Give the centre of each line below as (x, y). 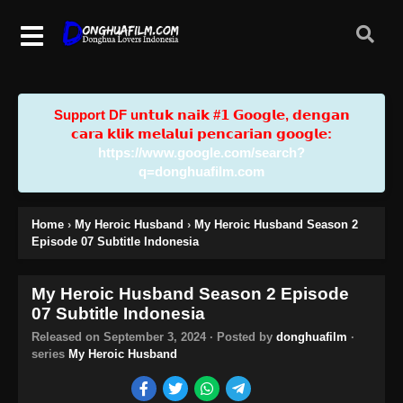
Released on (67, 336)
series (50, 354)
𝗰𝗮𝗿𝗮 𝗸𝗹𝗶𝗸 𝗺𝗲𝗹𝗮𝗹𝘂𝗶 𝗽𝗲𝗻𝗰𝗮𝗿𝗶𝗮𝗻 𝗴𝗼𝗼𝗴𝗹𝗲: (201, 133)
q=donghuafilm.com (201, 171)
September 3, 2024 (155, 336)
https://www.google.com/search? (201, 152)
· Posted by (241, 336)
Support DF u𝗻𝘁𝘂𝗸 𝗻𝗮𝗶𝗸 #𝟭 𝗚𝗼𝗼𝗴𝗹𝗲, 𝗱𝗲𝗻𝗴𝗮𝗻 (201, 114)
